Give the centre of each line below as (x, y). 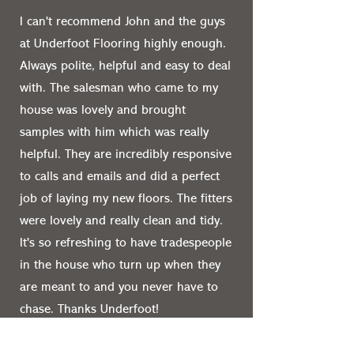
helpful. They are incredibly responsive (126, 155)
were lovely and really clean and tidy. (121, 221)
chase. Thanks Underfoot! (89, 310)
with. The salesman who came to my (119, 88)
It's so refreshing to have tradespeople (126, 243)
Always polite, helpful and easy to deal (125, 66)
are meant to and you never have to (119, 288)
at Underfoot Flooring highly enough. (123, 44)
